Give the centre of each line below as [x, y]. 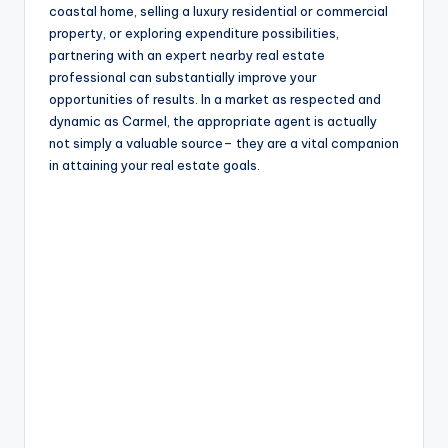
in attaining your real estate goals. [154, 165]
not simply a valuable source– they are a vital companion [224, 143]
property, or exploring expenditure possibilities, [194, 33]
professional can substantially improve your [183, 77]
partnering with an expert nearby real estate [187, 55]
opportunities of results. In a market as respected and [215, 99]
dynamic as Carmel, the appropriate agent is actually [213, 121]
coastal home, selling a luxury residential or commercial [218, 11]
